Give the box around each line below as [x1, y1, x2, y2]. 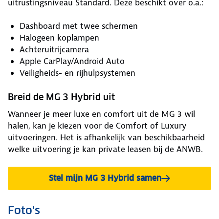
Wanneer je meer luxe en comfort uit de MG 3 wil [8, 109, 195, 119]
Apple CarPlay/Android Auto [20, 56, 125, 66]
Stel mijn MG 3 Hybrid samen [49, 173, 161, 183]
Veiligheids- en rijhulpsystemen [20, 67, 135, 78]
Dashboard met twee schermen [20, 21, 138, 31]
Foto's [8, 203, 40, 217]
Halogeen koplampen [20, 32, 99, 43]
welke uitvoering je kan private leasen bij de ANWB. [8, 144, 203, 154]
